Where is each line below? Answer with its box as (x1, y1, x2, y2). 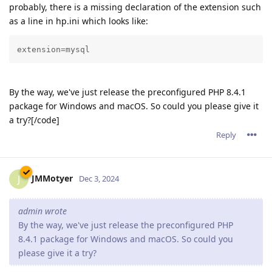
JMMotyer (32, 172, 73, 184)
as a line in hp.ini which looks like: (9, 15, 148, 27)
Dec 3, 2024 (79, 172, 119, 184)
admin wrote (18, 205, 67, 217)
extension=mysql (16, 44, 90, 54)
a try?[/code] (9, 114, 59, 126)
